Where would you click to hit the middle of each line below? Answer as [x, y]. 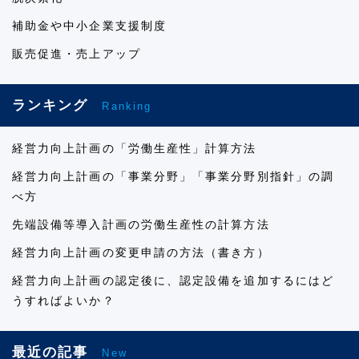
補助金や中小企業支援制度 [89, 25]
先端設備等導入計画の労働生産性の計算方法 [141, 224]
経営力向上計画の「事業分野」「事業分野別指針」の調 [173, 176]
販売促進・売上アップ [77, 53]
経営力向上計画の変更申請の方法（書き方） [141, 252]
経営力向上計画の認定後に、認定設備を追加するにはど [173, 280]
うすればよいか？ [64, 300]
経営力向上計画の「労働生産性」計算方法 [135, 148]
